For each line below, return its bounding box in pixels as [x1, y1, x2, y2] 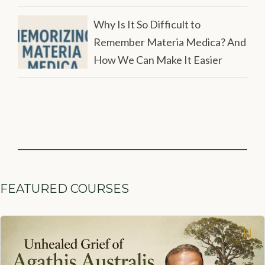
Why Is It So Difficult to [93, 18, 201, 31]
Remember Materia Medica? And [93, 35, 247, 49]
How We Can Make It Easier [93, 53, 223, 67]
